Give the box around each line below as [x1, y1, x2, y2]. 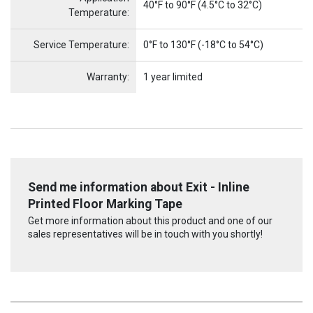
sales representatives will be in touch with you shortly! [28, 228, 263, 240]
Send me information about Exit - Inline [28, 180, 249, 194]
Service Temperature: [34, 38, 129, 50]
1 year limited [143, 71, 203, 82]
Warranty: [87, 71, 129, 82]
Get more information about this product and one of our [28, 215, 272, 227]
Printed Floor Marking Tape [28, 196, 182, 211]
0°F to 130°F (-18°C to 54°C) [143, 38, 263, 50]
